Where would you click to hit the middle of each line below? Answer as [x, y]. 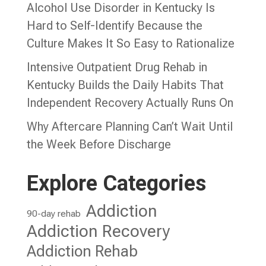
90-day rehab [53, 213]
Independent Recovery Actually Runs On [130, 102]
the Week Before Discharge [99, 144]
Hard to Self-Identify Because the [114, 25]
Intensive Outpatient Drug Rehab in [117, 67]
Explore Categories [116, 183]
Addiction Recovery [98, 231]
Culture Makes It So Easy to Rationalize [130, 43]
